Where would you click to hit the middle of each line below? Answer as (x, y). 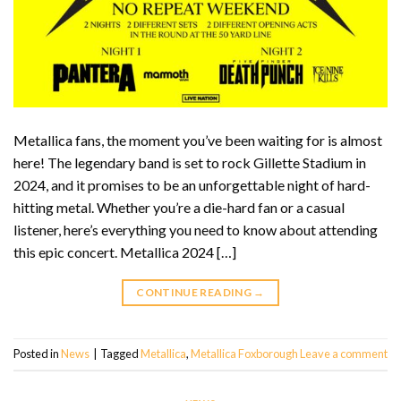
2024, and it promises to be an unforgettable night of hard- (192, 184)
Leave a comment (344, 354)
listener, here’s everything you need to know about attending (196, 229)
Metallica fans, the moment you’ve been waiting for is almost (198, 140)
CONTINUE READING (195, 292)
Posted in (37, 354)
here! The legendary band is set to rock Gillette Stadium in (190, 162)
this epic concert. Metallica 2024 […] (125, 252)
